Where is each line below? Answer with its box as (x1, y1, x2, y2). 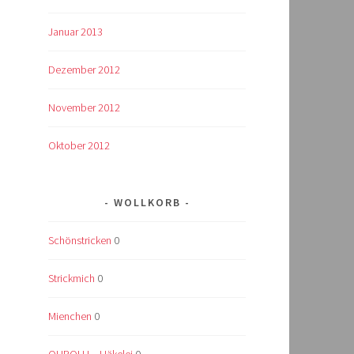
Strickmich (48, 270, 95, 285)
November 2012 (48, 100, 120, 115)
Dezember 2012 (48, 62, 120, 77)
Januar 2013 (48, 24, 103, 40)
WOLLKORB (113, 194, 181, 209)
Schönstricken (48, 232, 111, 247)
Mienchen (48, 308, 92, 323)
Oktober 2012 (48, 137, 110, 153)
